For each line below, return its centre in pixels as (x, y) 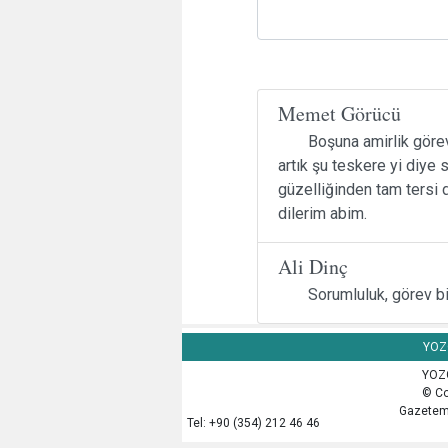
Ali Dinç (313, 266)
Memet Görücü (339, 113)
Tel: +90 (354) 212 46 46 (253, 422)
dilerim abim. (322, 213)
